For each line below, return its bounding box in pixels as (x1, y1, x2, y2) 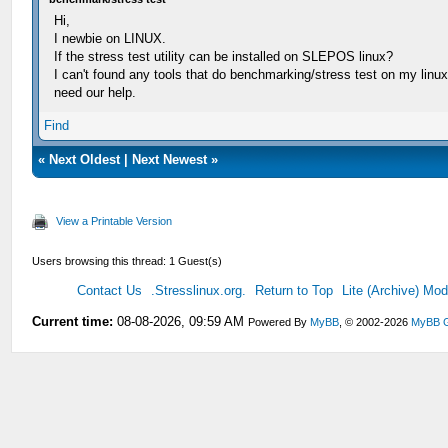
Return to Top (255, 282, 334, 298)
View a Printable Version (56, 214, 173, 227)
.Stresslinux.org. (151, 282, 247, 298)
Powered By (248, 315, 311, 328)
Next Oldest (49, 151, 121, 167)
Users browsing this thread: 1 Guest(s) (32, 254, 223, 267)
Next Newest (132, 151, 208, 167)
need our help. (54, 84, 137, 100)
